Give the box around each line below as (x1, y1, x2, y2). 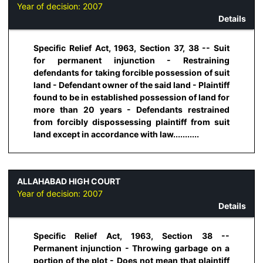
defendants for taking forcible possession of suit (33, 68, 230, 78)
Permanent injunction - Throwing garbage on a (33, 242, 230, 253)
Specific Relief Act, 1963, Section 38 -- (33, 230, 230, 241)
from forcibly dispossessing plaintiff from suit (33, 117, 230, 127)
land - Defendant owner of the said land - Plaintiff (33, 80, 230, 90)
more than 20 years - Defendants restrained (33, 104, 230, 115)
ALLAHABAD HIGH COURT (17, 176, 120, 187)
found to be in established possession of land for (33, 92, 230, 103)
